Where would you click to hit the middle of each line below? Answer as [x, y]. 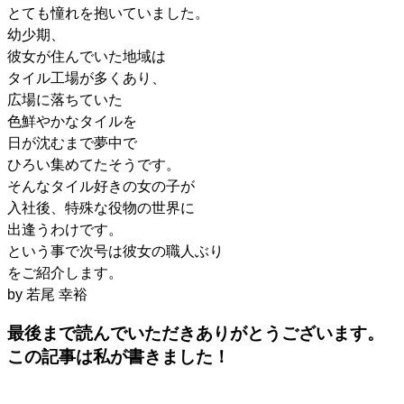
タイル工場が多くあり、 [87, 78]
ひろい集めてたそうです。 [94, 164]
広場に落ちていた [65, 99]
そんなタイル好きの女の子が [101, 186]
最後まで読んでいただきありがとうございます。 [196, 334]
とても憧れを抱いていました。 [108, 13]
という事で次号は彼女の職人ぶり [115, 251]
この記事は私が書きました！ [119, 357]
